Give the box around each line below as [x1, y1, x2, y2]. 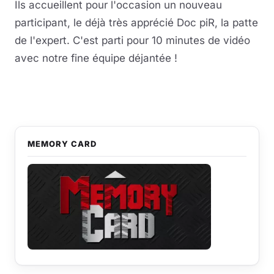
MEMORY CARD [28, 139, 97, 149]
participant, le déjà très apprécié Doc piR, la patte [15, 17, 258, 29]
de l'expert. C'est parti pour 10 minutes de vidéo [15, 34, 250, 46]
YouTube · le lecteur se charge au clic [73, 90, 201, 99]
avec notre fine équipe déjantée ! [15, 52, 177, 64]
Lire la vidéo [110, 76, 164, 87]
